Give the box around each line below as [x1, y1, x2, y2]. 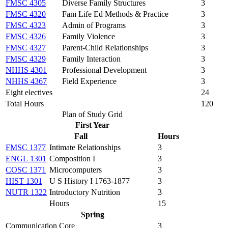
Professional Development [62, 65, 147, 74]
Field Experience [62, 76, 117, 85]
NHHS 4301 [6, 65, 47, 74]
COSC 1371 [6, 165, 46, 174]
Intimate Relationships [49, 142, 121, 152]
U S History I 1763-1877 [49, 176, 130, 185]
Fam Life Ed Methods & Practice [62, 9, 168, 18]
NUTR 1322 [6, 187, 47, 196]
